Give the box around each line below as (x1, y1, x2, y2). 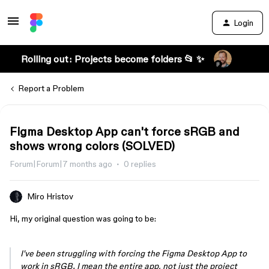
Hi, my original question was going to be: (10, 214, 158, 223)
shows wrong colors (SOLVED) (10, 139, 175, 153)
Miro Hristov (27, 192, 73, 201)
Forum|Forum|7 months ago (10, 159, 112, 169)
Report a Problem (18, 83, 84, 93)
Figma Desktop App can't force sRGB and (10, 125, 240, 138)
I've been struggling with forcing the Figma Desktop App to (20, 249, 247, 258)
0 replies (124, 159, 156, 169)
